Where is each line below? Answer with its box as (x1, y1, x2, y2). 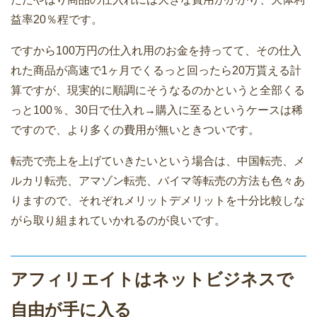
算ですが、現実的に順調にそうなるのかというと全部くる (11, 83, 305, 96)
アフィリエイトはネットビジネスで (11, 269, 294, 289)
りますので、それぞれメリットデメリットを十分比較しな (11, 194, 305, 207)
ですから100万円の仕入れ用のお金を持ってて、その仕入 (11, 44, 301, 57)
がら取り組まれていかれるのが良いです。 (11, 214, 226, 226)
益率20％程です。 (11, 13, 103, 25)
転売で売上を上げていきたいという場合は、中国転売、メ (11, 154, 305, 167)
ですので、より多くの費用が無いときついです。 (11, 123, 260, 136)
